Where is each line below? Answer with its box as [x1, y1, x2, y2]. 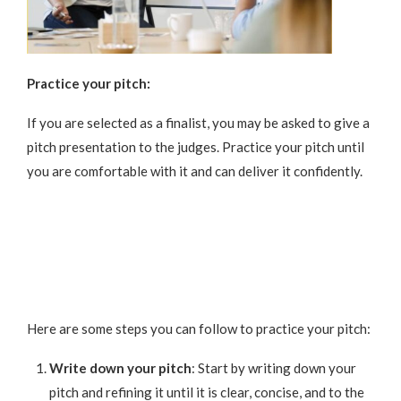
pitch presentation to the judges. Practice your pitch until [27, 138, 364, 155]
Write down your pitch [49, 359, 192, 376]
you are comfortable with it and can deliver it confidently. [27, 162, 363, 179]
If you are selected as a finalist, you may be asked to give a [27, 114, 370, 131]
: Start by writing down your [192, 359, 356, 376]
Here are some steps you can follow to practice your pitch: [27, 320, 371, 337]
